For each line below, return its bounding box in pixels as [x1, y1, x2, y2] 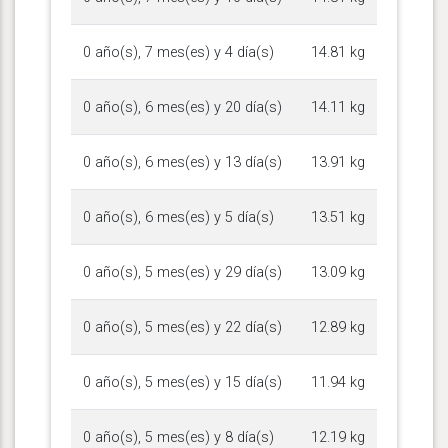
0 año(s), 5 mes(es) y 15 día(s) [83, 373, 282, 391]
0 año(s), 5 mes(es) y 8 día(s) [83, 428, 274, 446]
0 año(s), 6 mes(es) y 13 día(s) [83, 153, 282, 171]
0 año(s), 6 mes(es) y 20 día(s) [83, 98, 282, 116]
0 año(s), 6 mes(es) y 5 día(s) [83, 208, 274, 226]
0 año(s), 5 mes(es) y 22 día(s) [83, 318, 282, 336]
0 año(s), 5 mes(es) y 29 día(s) [83, 263, 282, 281]
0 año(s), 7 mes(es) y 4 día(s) [83, 43, 274, 61]
